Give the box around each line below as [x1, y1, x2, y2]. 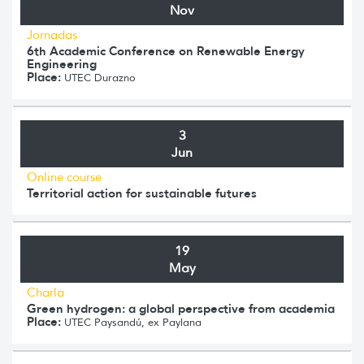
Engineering [27, 55, 97, 71]
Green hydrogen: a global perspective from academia [27, 300, 335, 316]
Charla [27, 284, 64, 300]
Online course [27, 169, 102, 184]
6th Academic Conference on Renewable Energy [27, 42, 305, 58]
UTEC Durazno [61, 70, 136, 84]
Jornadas [27, 27, 77, 42]
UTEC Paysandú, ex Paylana [61, 314, 201, 329]
